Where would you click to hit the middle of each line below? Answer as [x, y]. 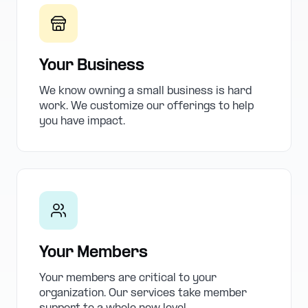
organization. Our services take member [143, 293]
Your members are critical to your [128, 278]
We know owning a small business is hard [145, 91]
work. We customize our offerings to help [146, 106]
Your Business [92, 66]
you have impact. [82, 121]
